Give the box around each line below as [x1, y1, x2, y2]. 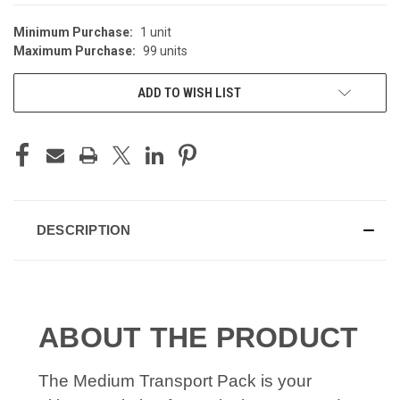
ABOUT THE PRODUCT [38, 321, 359, 354]
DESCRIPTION [36, 221, 131, 237]
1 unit [139, 24, 171, 39]
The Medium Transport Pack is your [38, 371, 312, 390]
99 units [142, 43, 187, 58]
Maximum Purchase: [13, 43, 136, 58]
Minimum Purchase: [13, 24, 133, 39]
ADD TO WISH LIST [137, 84, 241, 101]
